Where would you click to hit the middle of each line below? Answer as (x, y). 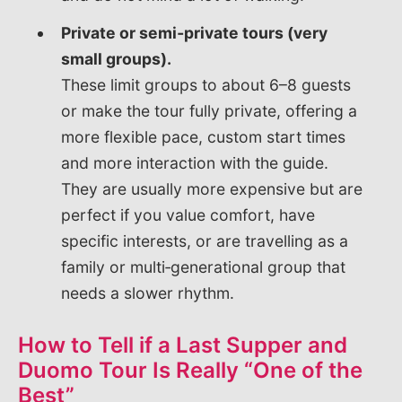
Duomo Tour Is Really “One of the (190, 371)
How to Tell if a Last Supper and (183, 345)
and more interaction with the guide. (195, 163)
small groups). (116, 59)
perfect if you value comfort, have (188, 215)
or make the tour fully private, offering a (209, 111)
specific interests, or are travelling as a (205, 241)
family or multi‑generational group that (203, 267)
